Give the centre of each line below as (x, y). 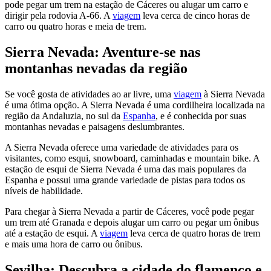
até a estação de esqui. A (52, 233)
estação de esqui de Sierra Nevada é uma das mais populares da (126, 169)
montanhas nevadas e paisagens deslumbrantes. (95, 127)
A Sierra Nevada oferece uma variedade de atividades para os (122, 148)
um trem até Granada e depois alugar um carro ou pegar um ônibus (132, 223)
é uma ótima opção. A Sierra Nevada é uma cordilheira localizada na (135, 105)
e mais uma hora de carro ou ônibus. (74, 244)
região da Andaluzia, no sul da (64, 116)
